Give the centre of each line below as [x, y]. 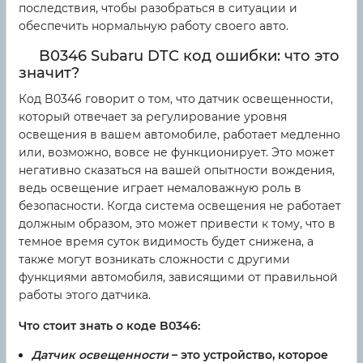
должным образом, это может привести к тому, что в [177, 224]
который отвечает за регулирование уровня [153, 117]
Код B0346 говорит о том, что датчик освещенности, [176, 99]
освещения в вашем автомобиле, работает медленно [179, 135]
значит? [49, 73]
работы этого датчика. [85, 295]
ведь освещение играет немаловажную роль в [160, 188]
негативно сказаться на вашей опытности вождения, [177, 171]
